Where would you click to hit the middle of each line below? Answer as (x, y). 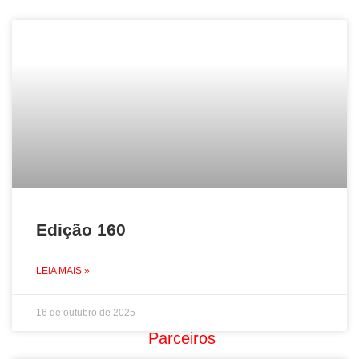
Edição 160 (81, 230)
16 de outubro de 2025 (86, 313)
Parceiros (182, 338)
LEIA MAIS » (63, 271)
